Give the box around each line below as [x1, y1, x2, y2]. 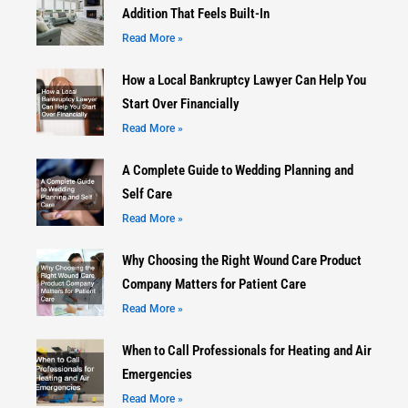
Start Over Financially [121, 96, 240, 113]
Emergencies [121, 366, 192, 383]
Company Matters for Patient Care [121, 276, 306, 293]
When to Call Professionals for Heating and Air [121, 342, 372, 360]
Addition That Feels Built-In [121, 5, 270, 23]
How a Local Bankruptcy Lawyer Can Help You [121, 72, 366, 89]
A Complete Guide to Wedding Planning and [121, 162, 353, 179]
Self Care [121, 186, 172, 203]
